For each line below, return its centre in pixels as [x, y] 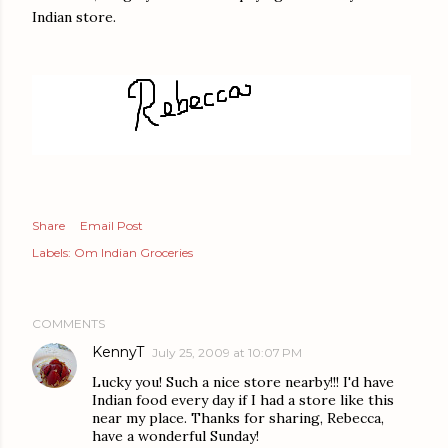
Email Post [111, 226]
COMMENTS [68, 324]
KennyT [118, 352]
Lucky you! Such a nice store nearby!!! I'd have [243, 382]
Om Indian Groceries [133, 253]
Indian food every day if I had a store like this [243, 400]
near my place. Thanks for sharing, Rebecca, [238, 418]
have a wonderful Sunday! [175, 436]
